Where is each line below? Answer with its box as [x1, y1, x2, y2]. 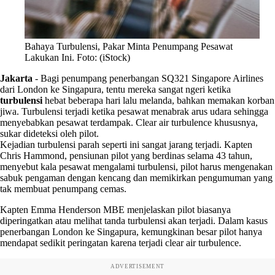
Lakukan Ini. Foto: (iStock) [25, 52, 130, 63]
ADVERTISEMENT [110, 263, 165, 269]
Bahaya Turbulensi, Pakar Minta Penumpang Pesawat [25, 41, 233, 52]
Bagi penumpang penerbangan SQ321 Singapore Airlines [41, 72, 263, 83]
